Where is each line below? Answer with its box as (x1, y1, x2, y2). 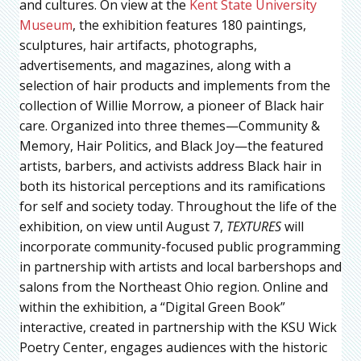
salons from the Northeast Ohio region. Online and (19, 278, 328, 297)
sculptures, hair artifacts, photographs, (19, 36, 257, 55)
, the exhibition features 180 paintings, (73, 16, 306, 35)
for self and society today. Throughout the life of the (19, 197, 337, 216)
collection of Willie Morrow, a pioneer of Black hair (19, 97, 324, 115)
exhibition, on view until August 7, (19, 218, 226, 236)
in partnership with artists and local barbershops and (19, 258, 342, 276)
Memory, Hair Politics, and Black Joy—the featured (19, 137, 323, 156)
